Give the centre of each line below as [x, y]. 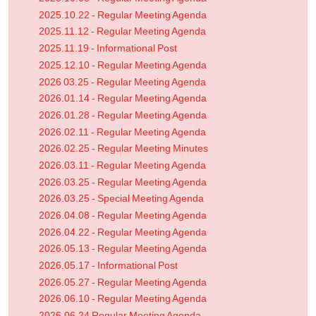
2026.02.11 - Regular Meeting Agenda [122, 132]
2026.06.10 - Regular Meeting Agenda [123, 299]
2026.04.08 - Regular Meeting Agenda [123, 215]
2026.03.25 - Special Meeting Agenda [121, 199]
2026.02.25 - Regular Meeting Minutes [123, 149]
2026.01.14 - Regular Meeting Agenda [123, 99]
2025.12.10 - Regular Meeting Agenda [123, 65]
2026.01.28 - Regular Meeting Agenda [123, 115]
